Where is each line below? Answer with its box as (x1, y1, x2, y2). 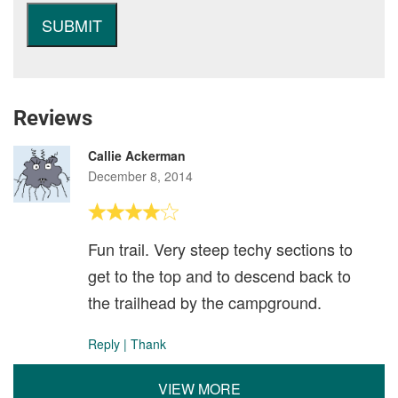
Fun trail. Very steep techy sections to (88, 237, 353, 260)
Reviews (13, 106, 92, 131)
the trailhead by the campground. (88, 291, 322, 314)
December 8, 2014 (88, 167, 193, 185)
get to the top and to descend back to (88, 264, 351, 287)
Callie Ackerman (88, 147, 186, 164)
